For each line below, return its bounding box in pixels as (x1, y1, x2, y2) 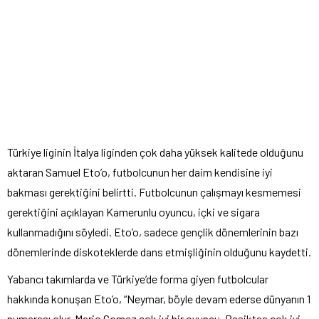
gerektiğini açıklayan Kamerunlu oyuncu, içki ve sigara (7, 204, 260, 219)
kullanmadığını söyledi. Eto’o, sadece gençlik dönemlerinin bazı (7, 224, 298, 239)
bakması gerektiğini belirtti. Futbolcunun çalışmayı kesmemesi (7, 184, 301, 199)
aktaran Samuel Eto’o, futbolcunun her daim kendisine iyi (7, 164, 273, 179)
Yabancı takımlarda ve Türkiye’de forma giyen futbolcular (7, 271, 268, 286)
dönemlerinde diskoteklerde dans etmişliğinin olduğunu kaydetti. (7, 244, 311, 258)
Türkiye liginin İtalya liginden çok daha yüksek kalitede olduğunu (7, 145, 303, 159)
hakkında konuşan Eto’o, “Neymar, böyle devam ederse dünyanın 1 (7, 291, 310, 305)
